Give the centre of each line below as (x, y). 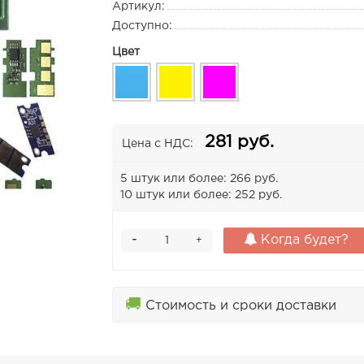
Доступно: (143, 26)
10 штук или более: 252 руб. (201, 195)
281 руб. (240, 143)
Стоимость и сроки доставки (239, 306)
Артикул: (139, 7)
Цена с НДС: (158, 144)
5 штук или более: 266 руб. (199, 179)
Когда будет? (303, 240)
